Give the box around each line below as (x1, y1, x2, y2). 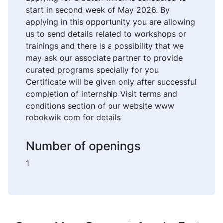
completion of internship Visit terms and (26, 89, 177, 99)
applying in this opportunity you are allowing (26, 17, 195, 27)
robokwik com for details (26, 112, 121, 123)
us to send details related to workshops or (26, 29, 186, 39)
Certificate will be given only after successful (26, 77, 197, 87)
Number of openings (26, 139, 141, 154)
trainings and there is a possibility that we (26, 41, 184, 51)
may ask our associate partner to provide (26, 53, 183, 63)
